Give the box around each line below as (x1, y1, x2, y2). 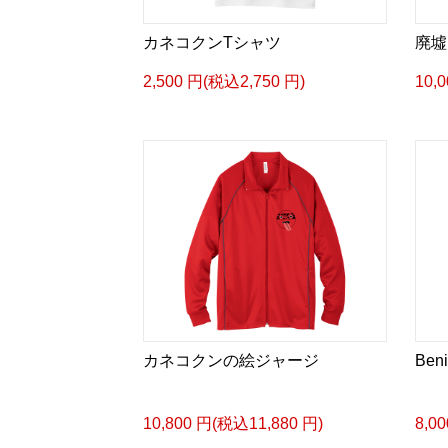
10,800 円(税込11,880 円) (143, 415, 323, 432)
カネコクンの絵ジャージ (143, 352, 319, 369)
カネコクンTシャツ (143, 34, 281, 51)
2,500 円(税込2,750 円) (143, 73, 305, 90)
